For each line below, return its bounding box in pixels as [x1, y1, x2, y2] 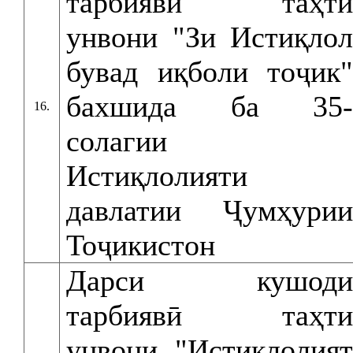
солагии [66, 124, 167, 158]
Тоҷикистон [66, 229, 215, 262]
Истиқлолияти [66, 159, 247, 192]
